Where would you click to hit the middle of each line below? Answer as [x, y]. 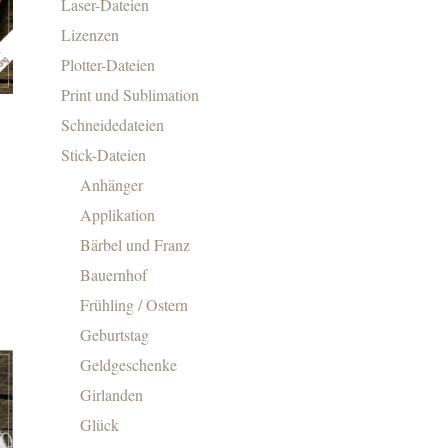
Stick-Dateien [103, 154]
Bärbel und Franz [135, 244]
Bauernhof [114, 274]
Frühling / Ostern [134, 304]
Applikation [118, 214]
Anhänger [112, 184]
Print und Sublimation [130, 94]
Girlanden [112, 394]
